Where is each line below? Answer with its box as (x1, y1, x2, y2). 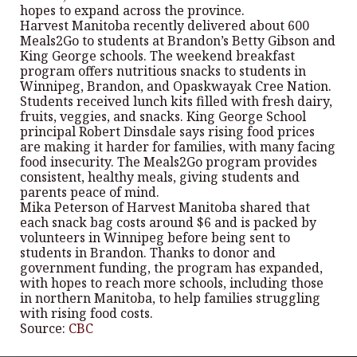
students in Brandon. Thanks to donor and (20, 244, 276, 261)
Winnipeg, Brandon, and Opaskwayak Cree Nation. (20, 77, 331, 95)
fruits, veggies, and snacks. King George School (20, 108, 306, 125)
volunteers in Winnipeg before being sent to (20, 229, 290, 246)
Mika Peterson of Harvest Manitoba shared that (20, 198, 310, 216)
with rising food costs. (20, 304, 153, 322)
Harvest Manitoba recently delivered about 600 (20, 17, 309, 34)
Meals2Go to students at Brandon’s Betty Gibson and (20, 32, 335, 49)
